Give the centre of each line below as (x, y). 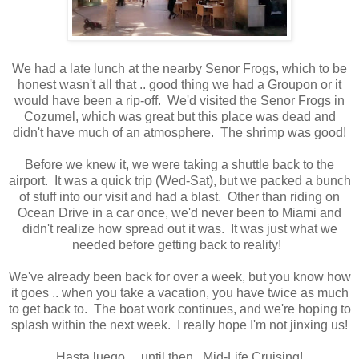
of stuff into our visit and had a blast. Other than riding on (179, 196)
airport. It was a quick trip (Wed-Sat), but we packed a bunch (179, 180)
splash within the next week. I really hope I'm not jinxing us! (179, 325)
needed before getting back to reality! (179, 244)
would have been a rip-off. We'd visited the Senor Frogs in (179, 100)
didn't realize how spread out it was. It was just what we (179, 228)
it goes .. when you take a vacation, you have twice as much (179, 292)
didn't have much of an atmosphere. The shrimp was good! (179, 132)
